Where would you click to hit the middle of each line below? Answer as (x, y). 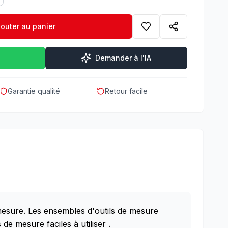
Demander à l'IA (123, 58)
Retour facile (126, 91)
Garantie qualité (34, 91)
